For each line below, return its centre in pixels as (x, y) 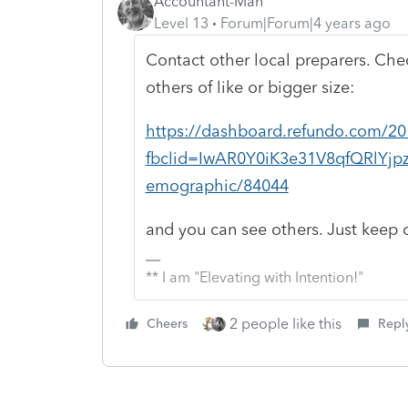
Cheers (167, 323)
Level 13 (181, 23)
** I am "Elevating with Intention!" (254, 277)
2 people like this (286, 323)
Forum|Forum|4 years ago (306, 23)
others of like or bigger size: (250, 87)
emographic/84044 (217, 185)
